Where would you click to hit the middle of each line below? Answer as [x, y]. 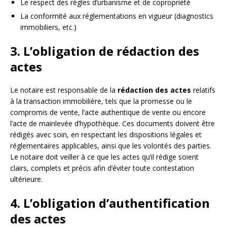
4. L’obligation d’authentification [110, 203]
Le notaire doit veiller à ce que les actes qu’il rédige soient [104, 157]
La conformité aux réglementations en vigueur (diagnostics [117, 16]
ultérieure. [26, 179]
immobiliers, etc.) [48, 27]
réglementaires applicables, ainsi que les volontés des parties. [111, 145]
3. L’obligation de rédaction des [105, 51]
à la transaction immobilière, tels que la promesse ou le [101, 101]
